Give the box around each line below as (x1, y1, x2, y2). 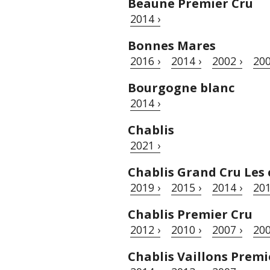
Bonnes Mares (128, 37, 216, 54)
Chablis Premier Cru (128, 206, 253, 222)
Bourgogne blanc (128, 79, 234, 96)
